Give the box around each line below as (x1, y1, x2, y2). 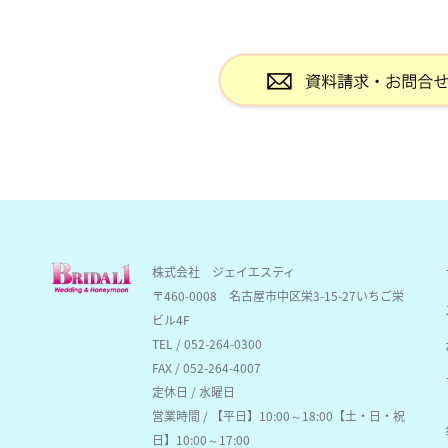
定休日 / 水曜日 (152, 382, 236, 400)
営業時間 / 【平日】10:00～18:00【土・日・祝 (152, 406, 406, 424)
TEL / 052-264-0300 (152, 334, 263, 352)
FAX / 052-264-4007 (152, 358, 262, 376)
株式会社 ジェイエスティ (152, 262, 296, 280)
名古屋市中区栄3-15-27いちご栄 (229, 286, 405, 304)
